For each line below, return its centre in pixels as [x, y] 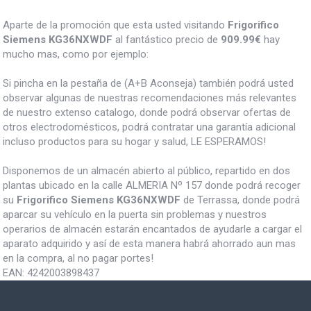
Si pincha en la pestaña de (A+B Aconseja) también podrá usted [148, 83]
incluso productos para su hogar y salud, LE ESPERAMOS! [134, 141]
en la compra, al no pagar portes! [78, 258]
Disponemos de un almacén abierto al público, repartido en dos [146, 170]
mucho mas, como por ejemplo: [76, 54]
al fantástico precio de [167, 39]
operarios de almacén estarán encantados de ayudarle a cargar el [152, 229]
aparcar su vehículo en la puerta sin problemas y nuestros [135, 214]
